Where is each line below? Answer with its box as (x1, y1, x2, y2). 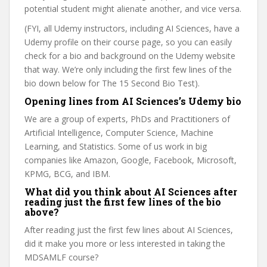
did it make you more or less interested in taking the (24, 238, 225, 249)
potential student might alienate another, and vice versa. (24, 3, 241, 14)
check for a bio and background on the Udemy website (24, 50, 235, 61)
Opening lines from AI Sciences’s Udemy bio (24, 95, 241, 107)
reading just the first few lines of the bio (24, 195, 221, 208)
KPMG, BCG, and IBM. (24, 168, 110, 179)
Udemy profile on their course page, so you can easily (24, 36, 232, 48)
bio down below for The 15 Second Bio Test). (24, 77, 200, 89)
